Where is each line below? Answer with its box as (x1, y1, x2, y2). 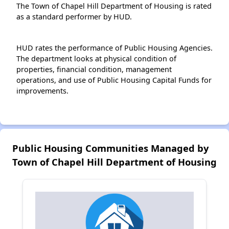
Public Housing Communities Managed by (12, 142, 209, 155)
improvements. (16, 86, 68, 96)
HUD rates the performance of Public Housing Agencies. (16, 43, 213, 53)
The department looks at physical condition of (16, 54, 176, 64)
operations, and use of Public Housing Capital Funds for (16, 75, 212, 85)
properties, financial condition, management (16, 64, 172, 75)
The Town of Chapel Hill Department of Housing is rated (16, 1, 212, 11)
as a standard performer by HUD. (16, 12, 132, 22)
